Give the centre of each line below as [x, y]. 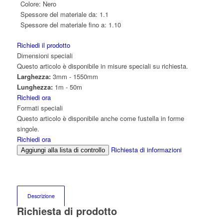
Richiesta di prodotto [67, 211]
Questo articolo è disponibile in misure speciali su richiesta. [102, 66]
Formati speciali [40, 108]
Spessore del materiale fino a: [63, 25]
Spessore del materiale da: [59, 14]
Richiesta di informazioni [146, 150]
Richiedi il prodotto [43, 45]
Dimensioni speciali [45, 56]
